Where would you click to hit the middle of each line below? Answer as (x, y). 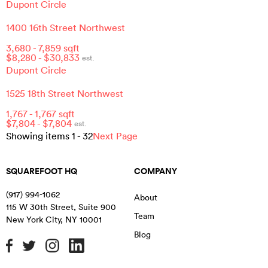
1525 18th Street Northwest (65, 94)
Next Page (115, 136)
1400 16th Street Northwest (66, 27)
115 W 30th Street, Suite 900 (61, 207)
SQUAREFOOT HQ (42, 171)
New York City (33, 220)
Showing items (39, 136)
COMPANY (156, 171)
